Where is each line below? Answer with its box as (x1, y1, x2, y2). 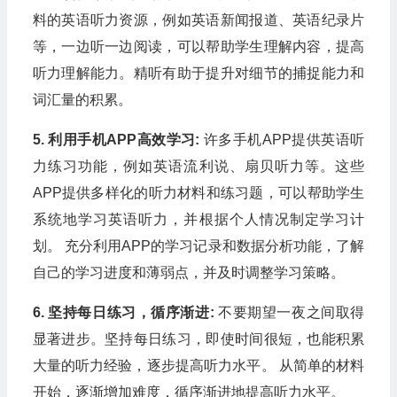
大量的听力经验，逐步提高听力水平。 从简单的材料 (32, 357, 365, 373)
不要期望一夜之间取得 (214, 304, 365, 320)
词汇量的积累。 (32, 91, 132, 107)
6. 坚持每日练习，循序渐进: (32, 304, 214, 320)
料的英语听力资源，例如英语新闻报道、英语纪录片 (32, 12, 365, 27)
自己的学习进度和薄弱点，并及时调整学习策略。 (32, 264, 345, 280)
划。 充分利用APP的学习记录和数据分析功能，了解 (32, 237, 365, 253)
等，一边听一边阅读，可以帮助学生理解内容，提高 (32, 38, 365, 54)
